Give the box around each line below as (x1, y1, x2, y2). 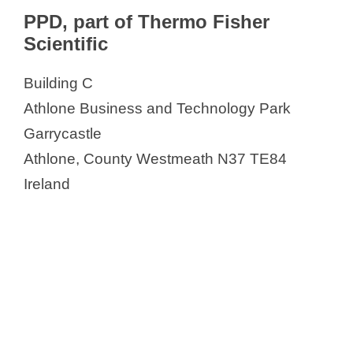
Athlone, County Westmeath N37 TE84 (24, 150, 287, 168)
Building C (24, 75, 93, 92)
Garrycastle (24, 125, 102, 143)
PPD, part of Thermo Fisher (24, 11, 269, 33)
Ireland (24, 176, 70, 193)
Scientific (24, 33, 108, 55)
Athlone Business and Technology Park (24, 100, 291, 117)
